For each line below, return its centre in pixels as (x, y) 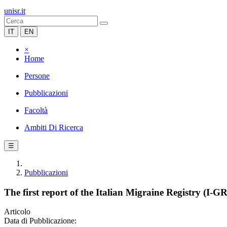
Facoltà (36, 110)
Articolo (17, 212)
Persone (37, 76)
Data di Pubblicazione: (40, 221)
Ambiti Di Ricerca (54, 127)
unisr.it (15, 11)
